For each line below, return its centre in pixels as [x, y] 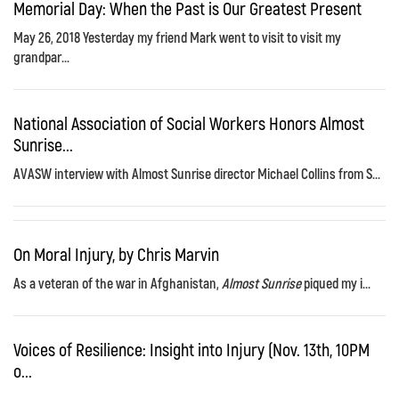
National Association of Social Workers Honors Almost [189, 122]
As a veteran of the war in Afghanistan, [118, 282]
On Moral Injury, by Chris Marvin [116, 253]
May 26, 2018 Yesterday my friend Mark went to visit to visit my [177, 37]
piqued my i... [336, 282]
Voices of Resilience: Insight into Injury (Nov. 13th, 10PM [191, 349]
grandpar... [41, 56]
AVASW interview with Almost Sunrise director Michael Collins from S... [197, 173]
